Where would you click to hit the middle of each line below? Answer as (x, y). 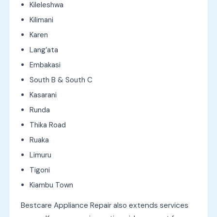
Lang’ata (44, 50)
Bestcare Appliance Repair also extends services (104, 205)
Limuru (40, 155)
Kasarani (43, 95)
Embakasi (45, 65)
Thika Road (47, 125)
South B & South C (61, 80)
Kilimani (41, 20)
